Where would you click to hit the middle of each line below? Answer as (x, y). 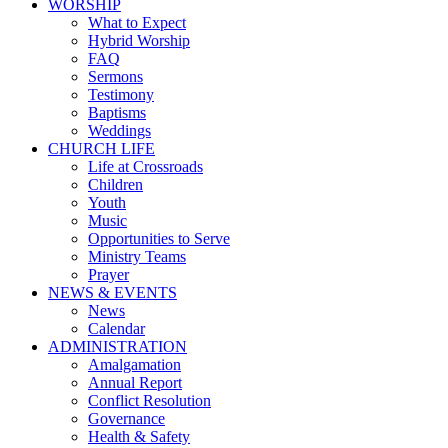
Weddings (119, 130)
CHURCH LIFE (101, 148)
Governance (126, 418)
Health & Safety (139, 436)
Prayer (108, 274)
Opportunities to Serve (159, 238)
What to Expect (137, 22)
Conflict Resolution (149, 400)
